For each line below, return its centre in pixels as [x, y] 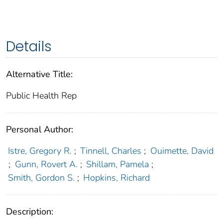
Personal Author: [40, 130]
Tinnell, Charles [111, 151]
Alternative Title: [39, 74]
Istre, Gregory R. [40, 151]
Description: [30, 212]
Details [29, 47]
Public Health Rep [41, 96]
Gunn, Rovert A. [46, 165]
